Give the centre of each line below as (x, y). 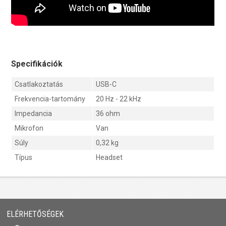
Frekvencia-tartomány (50, 99)
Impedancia (34, 114)
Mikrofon (29, 128)
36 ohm (108, 114)
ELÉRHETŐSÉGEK (35, 214)
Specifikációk (37, 64)
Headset (109, 158)
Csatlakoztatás (39, 84)
